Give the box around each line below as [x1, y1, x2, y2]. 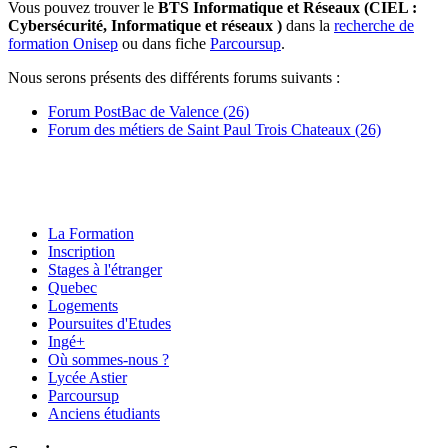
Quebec [48, 279, 97, 296]
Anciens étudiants [48, 405, 160, 422]
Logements [48, 297, 118, 314]
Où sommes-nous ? [48, 351, 169, 368]
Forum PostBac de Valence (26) [48, 103, 249, 120]
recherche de [334, 17, 414, 34]
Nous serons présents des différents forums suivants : [8, 69, 340, 86]
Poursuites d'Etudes [48, 315, 171, 332]
